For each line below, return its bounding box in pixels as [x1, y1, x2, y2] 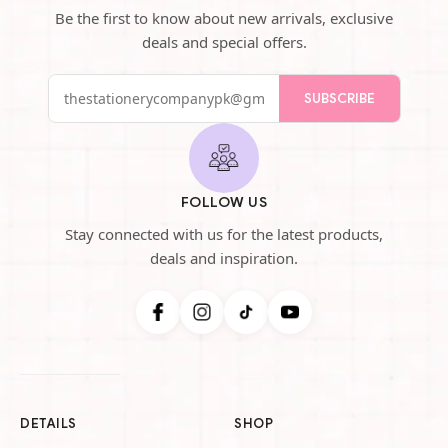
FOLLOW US [180, 193, 268, 211]
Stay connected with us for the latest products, [65, 224, 383, 244]
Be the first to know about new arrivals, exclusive [55, 8, 393, 28]
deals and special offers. [141, 32, 307, 52]
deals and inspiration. [150, 248, 298, 268]
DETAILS [20, 415, 77, 432]
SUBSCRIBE [303, 89, 375, 107]
